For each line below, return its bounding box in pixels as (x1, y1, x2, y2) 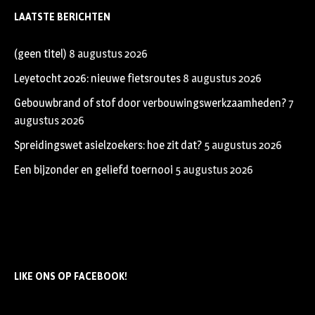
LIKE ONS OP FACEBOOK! (14, 266, 127, 286)
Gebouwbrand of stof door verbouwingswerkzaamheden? (14, 96, 286, 110)
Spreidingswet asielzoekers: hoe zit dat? (14, 138, 202, 152)
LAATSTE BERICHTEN (14, 7, 110, 27)
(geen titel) (14, 46, 67, 60)
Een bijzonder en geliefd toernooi (14, 162, 173, 176)
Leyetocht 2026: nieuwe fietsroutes (14, 71, 181, 85)
